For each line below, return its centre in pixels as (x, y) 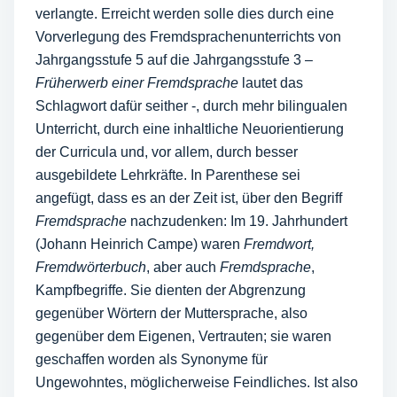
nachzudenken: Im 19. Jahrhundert (237, 221)
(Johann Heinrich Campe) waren (140, 244)
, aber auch (183, 267)
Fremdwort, (279, 244)
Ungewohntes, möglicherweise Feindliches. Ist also (197, 382)
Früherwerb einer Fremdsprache (137, 83)
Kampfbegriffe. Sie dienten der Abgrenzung (171, 290)
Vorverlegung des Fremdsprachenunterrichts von (188, 37)
